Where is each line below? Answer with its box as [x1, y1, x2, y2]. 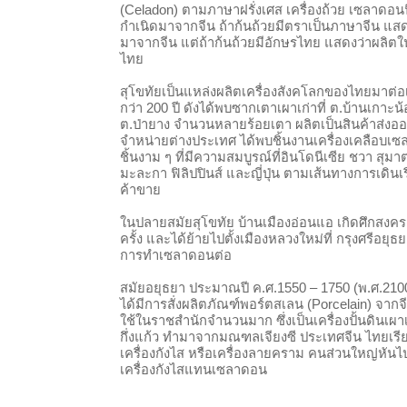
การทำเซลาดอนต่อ [120, 248, 233, 263]
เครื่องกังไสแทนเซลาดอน [120, 362, 268, 377]
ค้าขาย [120, 183, 162, 197]
